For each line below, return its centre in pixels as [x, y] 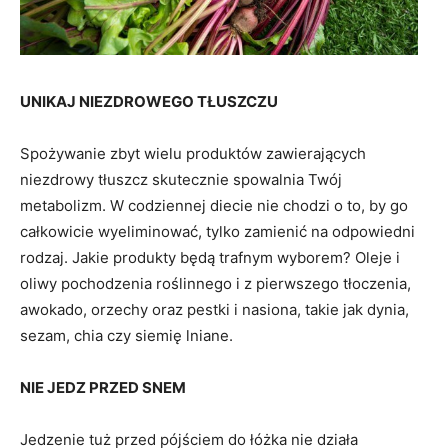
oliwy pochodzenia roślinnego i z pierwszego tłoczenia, [215, 283]
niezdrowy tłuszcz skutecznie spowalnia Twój [181, 179]
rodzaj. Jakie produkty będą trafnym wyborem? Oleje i [210, 257]
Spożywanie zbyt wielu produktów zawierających [193, 153]
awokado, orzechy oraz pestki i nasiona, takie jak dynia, [214, 309]
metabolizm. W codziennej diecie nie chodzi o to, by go [214, 205]
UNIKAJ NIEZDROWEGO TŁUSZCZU [149, 101]
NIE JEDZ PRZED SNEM [103, 387]
